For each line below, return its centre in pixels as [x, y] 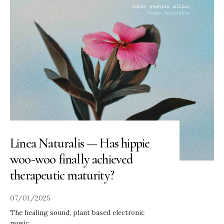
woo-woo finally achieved [71, 159]
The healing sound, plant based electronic [77, 212]
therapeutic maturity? [62, 175]
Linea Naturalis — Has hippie [80, 143]
